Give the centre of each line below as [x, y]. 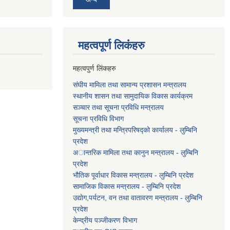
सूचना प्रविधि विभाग [98, 118]
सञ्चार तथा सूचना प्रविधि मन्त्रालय [118, 107]
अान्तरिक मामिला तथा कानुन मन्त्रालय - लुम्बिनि [136, 152]
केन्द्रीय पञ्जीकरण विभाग [105, 220]
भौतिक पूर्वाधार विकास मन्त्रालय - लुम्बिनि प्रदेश [133, 175]
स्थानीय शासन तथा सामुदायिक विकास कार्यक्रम [133, 96]
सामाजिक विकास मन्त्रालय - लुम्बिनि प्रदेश [127, 186]
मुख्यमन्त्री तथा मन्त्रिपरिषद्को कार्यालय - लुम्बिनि [135, 130]
